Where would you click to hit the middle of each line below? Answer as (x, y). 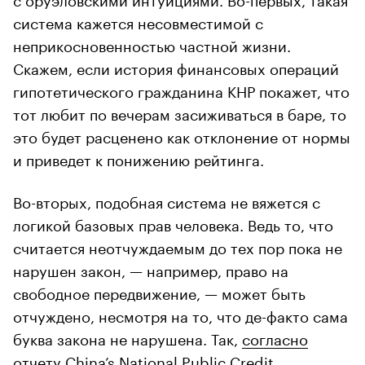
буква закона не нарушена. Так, (128, 337)
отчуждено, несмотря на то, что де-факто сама (180, 314)
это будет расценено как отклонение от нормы (182, 135)
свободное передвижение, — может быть (159, 291)
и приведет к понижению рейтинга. (139, 158)
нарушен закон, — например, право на (151, 268)
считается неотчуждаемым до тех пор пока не (178, 246)
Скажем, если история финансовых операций (176, 66)
